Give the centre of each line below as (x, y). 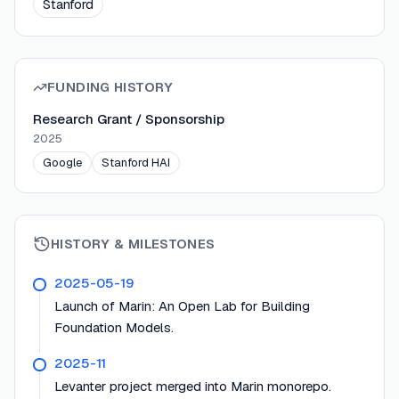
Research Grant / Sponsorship (129, 119)
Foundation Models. (114, 328)
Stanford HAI (136, 163)
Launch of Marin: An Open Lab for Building (182, 306)
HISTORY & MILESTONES (133, 244)
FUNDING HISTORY (110, 87)
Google (62, 163)
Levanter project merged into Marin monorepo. (193, 387)
